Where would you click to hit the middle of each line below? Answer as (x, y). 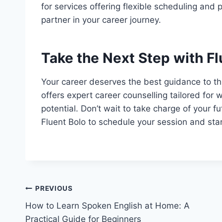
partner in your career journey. (101, 20)
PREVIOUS (54, 189)
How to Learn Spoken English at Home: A (108, 205)
